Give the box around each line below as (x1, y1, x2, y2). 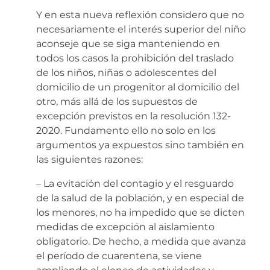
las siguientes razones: (36, 153, 143, 165)
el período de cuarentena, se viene (36, 250, 202, 262)
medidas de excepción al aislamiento (36, 221, 215, 233)
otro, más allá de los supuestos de (36, 95, 198, 107)
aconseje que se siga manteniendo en (36, 37, 220, 49)
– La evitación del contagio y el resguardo (36, 177, 234, 189)
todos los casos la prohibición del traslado (36, 52, 234, 64)
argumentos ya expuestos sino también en (36, 139, 244, 151)
